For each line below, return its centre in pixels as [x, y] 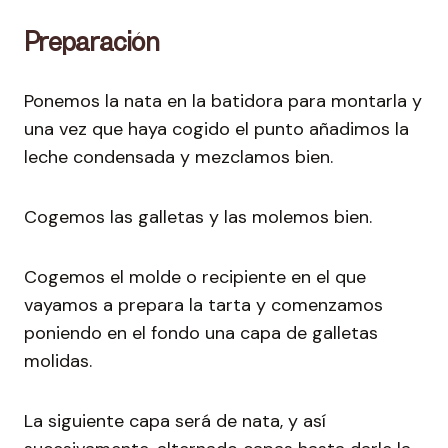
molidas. [58, 360]
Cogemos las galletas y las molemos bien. [198, 216]
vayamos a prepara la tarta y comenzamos [203, 304]
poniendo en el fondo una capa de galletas [201, 332]
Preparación [92, 40]
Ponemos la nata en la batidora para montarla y [223, 100]
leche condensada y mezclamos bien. [178, 156]
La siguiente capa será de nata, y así [175, 420]
